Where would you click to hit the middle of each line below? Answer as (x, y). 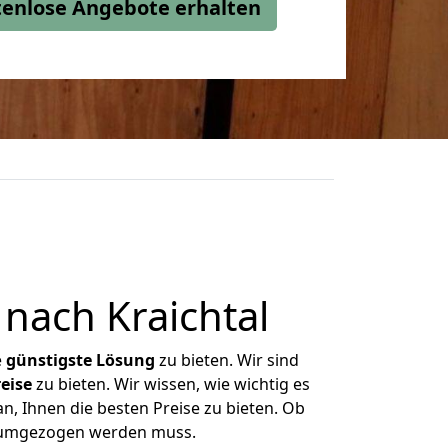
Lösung (125, 360)
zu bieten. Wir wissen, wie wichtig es (170, 384)
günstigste (49, 360)
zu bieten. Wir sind (227, 360)
